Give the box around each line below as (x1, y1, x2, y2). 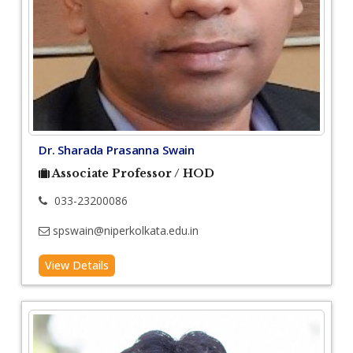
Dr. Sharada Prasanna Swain (39, 142, 195, 158)
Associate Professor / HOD (52, 166, 214, 181)
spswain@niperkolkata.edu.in (53, 223, 199, 239)
